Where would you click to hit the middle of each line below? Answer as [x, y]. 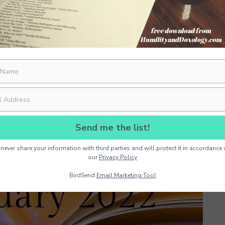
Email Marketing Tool [126, 176]
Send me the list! [113, 127]
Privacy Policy [118, 157]
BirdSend [83, 176]
